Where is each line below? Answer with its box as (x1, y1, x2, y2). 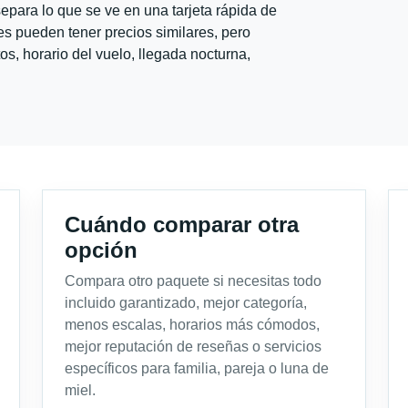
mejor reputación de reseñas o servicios (65, 339, 321, 355)
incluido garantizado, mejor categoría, (65, 295, 307, 311)
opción (65, 238, 138, 263)
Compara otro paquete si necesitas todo (65, 273, 321, 290)
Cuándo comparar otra (65, 212, 299, 238)
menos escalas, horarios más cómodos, (65, 317, 320, 333)
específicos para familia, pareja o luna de (65, 361, 329, 377)
